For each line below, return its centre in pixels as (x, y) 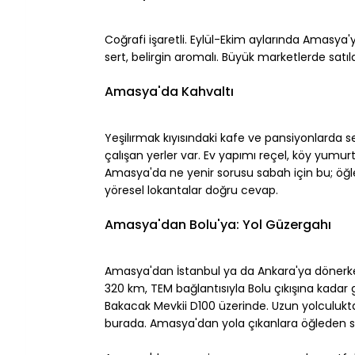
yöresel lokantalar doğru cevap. (191, 190)
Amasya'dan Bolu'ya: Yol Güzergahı (218, 224)
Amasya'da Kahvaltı (169, 91)
